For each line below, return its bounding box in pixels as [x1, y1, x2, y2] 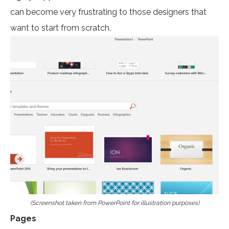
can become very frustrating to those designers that [10, 7, 207, 17]
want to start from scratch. [10, 23, 111, 33]
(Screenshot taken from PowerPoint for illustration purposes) [30, 199, 199, 207]
